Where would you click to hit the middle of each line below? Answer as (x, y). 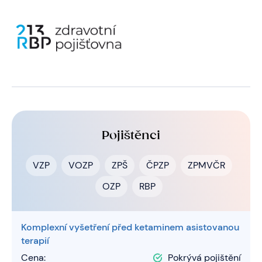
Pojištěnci (131, 135)
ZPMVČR (206, 166)
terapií (35, 241)
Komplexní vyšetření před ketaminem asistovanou (130, 227)
